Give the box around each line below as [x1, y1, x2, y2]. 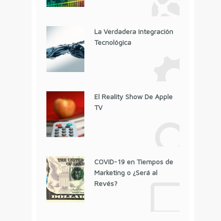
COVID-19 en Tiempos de [94, 157, 173, 166]
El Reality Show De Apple [94, 92, 173, 101]
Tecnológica [94, 38, 131, 47]
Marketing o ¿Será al [94, 168, 157, 177]
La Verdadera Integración [94, 27, 173, 36]
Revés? [94, 179, 117, 188]
